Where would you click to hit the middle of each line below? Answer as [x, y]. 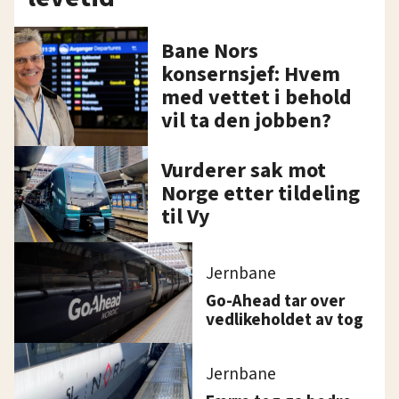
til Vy [186, 216]
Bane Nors [210, 51]
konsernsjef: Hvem [251, 74]
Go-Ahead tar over [276, 301]
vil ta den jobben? [246, 120]
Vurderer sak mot [244, 170]
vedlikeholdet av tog [285, 319]
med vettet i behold [256, 97]
